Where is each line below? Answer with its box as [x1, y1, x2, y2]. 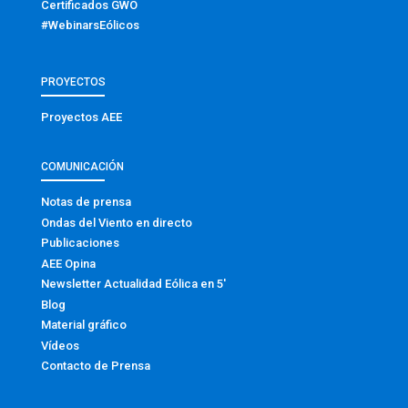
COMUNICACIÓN [40, 160, 124, 174]
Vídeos [40, 338, 79, 352]
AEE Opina [40, 256, 96, 270]
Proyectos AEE [40, 109, 122, 124]
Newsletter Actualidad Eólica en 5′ [40, 277, 226, 291]
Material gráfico [40, 318, 127, 332]
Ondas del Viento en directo [40, 215, 192, 229]
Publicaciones [40, 236, 119, 250]
